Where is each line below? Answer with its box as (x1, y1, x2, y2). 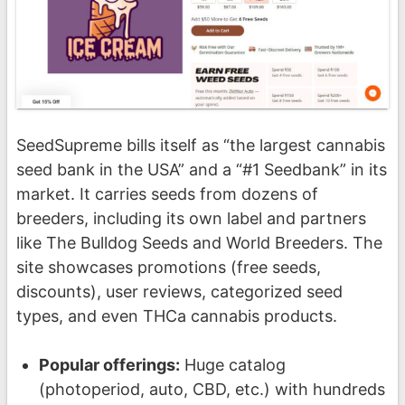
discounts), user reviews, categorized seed (16, 282, 343, 302)
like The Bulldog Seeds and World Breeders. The (16, 233, 382, 253)
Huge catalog (179, 355, 286, 375)
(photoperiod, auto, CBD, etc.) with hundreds (38, 380, 385, 400)
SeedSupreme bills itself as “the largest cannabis (16, 136, 385, 155)
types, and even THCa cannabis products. (16, 306, 337, 326)
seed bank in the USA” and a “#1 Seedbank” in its (16, 160, 387, 180)
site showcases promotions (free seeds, (16, 258, 321, 278)
